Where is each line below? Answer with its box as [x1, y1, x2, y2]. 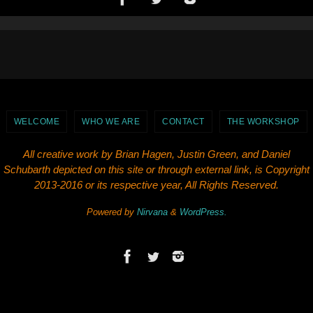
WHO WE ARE [82, 117, 140, 126]
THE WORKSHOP [226, 117, 300, 126]
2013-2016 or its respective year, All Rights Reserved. [34, 179, 279, 191]
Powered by [86, 207, 137, 217]
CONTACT [162, 117, 205, 126]
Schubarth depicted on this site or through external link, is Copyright [3, 163, 310, 175]
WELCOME [13, 117, 59, 126]
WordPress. [179, 207, 227, 217]
